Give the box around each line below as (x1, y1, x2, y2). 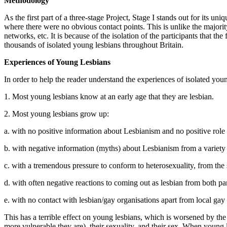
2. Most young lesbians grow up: (4, 109, 109, 118)
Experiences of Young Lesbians (4, 58, 110, 66)
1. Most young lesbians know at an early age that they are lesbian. (4, 92, 214, 101)
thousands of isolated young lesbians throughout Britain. (4, 41, 183, 49)
